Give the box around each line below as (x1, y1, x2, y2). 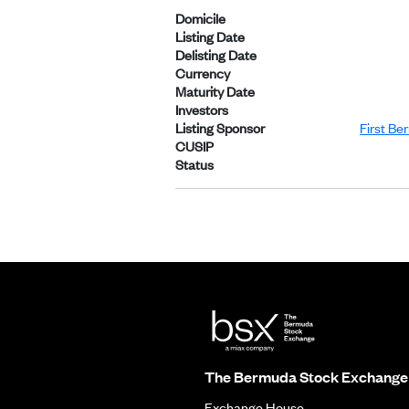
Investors (175, 99, 228, 119)
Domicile (175, 7, 225, 27)
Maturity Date (175, 80, 255, 100)
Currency (175, 62, 230, 82)
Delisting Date (175, 44, 257, 64)
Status (175, 153, 214, 173)
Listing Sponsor (175, 117, 265, 137)
